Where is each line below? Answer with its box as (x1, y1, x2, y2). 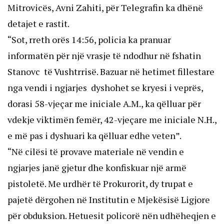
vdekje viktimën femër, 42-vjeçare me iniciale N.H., (7, 113, 216, 125)
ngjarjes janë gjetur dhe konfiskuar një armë (7, 161, 186, 173)
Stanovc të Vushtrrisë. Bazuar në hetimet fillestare (7, 65, 214, 77)
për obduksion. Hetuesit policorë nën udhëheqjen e (7, 209, 216, 221)
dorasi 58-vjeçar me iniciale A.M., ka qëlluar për (7, 97, 201, 109)
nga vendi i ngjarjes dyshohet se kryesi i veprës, (7, 81, 205, 93)
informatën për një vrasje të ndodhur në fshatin (7, 49, 201, 61)
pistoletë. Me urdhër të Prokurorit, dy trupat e (7, 177, 193, 189)
